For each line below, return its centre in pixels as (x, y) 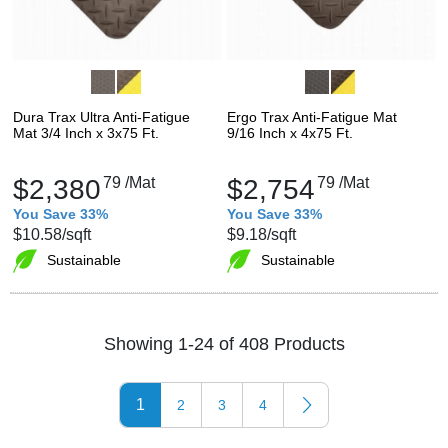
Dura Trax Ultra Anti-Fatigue (101, 116)
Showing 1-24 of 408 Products (224, 344)
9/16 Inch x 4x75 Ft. (290, 132)
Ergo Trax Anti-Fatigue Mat (312, 116)
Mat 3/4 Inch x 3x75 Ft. (86, 132)
